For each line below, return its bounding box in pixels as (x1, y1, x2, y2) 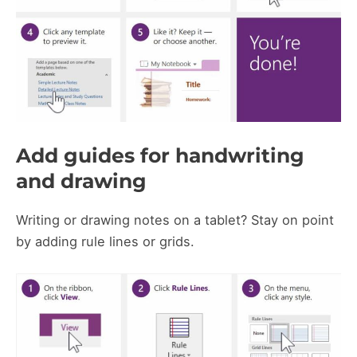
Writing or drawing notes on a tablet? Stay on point (16, 212, 334, 229)
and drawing (16, 169, 147, 194)
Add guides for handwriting (16, 143, 304, 168)
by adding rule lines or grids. (16, 233, 194, 250)
